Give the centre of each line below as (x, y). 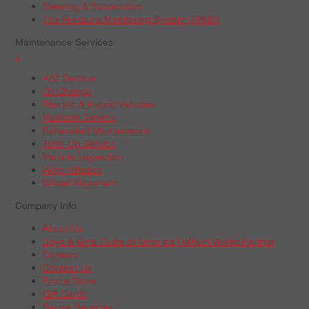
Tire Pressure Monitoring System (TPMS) (131, 19)
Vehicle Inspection (82, 156)
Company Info (46, 205)
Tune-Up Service (79, 143)
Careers (60, 254)
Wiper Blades (72, 169)
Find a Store (69, 280)
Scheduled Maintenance (96, 130)
